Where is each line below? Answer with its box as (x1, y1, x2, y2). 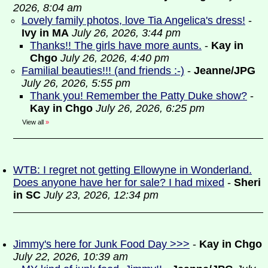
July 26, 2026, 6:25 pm (96, 102, 205, 114)
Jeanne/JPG (194, 65, 255, 77)
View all (22, 118, 44, 126)
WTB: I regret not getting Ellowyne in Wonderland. (13, 164, 252, 176)
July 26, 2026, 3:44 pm (72, 27, 181, 39)
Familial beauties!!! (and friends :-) (22, 65, 184, 77)
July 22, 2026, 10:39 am (13, 251, 128, 263)
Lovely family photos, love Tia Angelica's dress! (22, 14, 245, 26)
